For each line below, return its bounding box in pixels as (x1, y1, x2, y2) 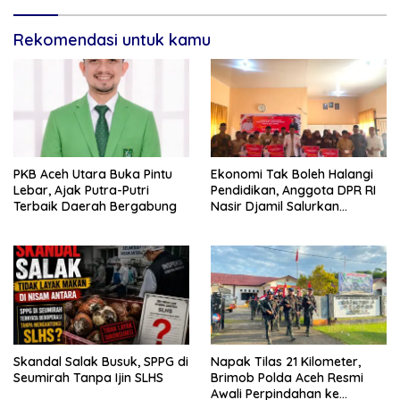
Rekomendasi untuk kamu (13, 29, 211, 50)
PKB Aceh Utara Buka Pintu (13, 166, 172, 183)
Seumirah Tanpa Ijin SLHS (13, 370, 163, 387)
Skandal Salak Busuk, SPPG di (13, 354, 188, 371)
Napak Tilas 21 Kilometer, (211, 354, 361, 371)
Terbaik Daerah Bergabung (13, 198, 177, 215)
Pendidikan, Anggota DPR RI (211, 182, 376, 199)
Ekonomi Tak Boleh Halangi (211, 166, 373, 183)
